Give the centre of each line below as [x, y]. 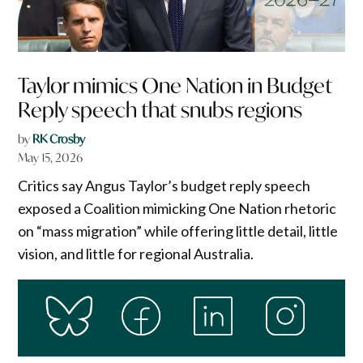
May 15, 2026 [51, 157]
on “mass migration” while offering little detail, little [178, 231]
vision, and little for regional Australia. [136, 253]
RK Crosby [59, 139]
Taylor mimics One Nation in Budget [175, 85]
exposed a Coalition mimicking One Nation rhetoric [177, 208]
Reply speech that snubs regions [160, 109]
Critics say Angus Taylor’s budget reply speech [164, 185]
